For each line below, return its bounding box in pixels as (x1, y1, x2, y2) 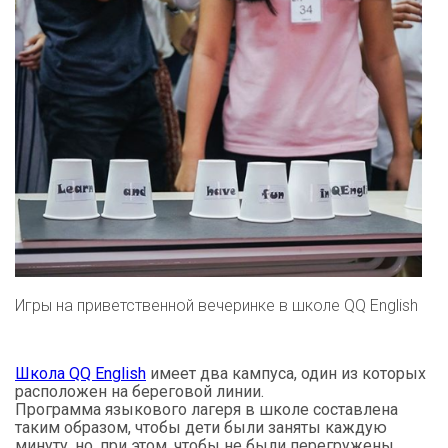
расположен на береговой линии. (15, 381, 264, 401)
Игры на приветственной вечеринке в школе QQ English (15, 295, 418, 315)
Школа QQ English (15, 363, 146, 383)
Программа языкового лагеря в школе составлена (15, 399, 398, 419)
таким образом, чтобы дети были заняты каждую (15, 417, 387, 437)
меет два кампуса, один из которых (159, 363, 426, 383)
